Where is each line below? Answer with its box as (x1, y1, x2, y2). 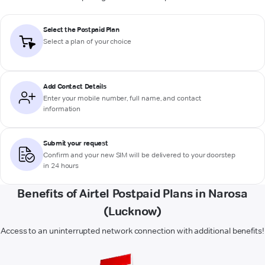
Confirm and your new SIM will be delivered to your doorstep (43, 150, 235, 159)
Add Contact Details (43, 82, 106, 91)
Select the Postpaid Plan (43, 25, 119, 34)
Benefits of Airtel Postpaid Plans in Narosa (17, 186, 248, 201)
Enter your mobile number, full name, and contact (43, 93, 201, 102)
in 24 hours (43, 160, 79, 170)
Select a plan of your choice (43, 36, 132, 46)
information (43, 104, 81, 113)
